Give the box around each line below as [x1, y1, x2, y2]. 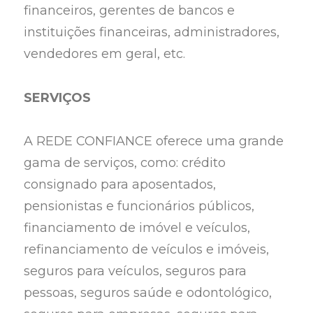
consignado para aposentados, [24, 177, 217, 193]
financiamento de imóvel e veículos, [24, 220, 251, 236]
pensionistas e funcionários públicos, [24, 198, 255, 214]
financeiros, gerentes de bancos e [24, 3, 235, 19]
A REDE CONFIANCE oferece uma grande [24, 133, 284, 150]
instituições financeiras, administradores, [24, 24, 280, 41]
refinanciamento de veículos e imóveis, [24, 242, 270, 258]
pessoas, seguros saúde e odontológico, [24, 285, 272, 301]
